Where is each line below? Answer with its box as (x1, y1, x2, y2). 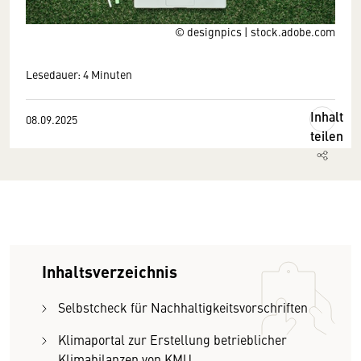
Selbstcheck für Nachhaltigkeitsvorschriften (58, 298, 308, 316)
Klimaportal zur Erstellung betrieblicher (58, 330, 287, 348)
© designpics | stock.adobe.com (175, 23, 335, 39)
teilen (310, 127, 343, 145)
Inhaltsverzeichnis (42, 259, 177, 283)
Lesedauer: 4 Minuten (26, 66, 132, 82)
